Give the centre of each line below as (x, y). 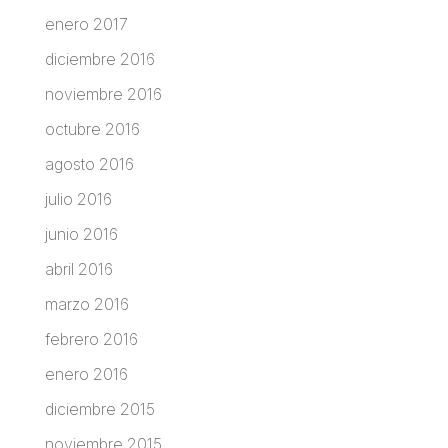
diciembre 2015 (99, 408)
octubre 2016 (92, 128)
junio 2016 (81, 233)
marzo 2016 (86, 303)
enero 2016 (86, 373)
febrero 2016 (91, 338)
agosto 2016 (89, 163)
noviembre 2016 (103, 93)
